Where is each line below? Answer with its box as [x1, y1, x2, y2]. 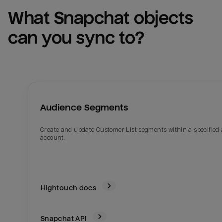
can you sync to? [8, 28, 144, 48]
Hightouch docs [41, 184, 97, 192]
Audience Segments [40, 102, 129, 112]
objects [129, 8, 193, 28]
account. [40, 135, 65, 142]
